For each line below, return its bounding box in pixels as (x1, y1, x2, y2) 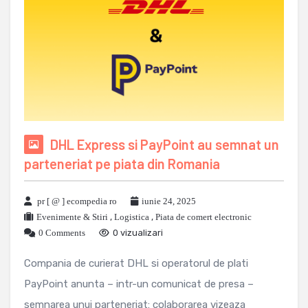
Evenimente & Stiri (36, 211, 108, 222)
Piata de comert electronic (155, 211, 252, 222)
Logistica (114, 211, 149, 222)
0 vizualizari (113, 227, 163, 238)
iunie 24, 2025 (142, 195, 196, 206)
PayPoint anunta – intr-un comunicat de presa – (24, 277, 254, 290)
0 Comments (38, 227, 85, 238)
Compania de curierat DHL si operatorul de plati (24, 256, 248, 269)
